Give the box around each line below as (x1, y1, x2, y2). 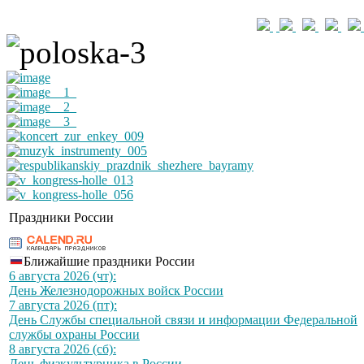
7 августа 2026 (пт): (9, 298, 117, 313)
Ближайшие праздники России (24, 254, 195, 269)
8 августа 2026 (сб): (9, 342, 116, 357)
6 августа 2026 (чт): (9, 269, 116, 284)
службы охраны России (9, 327, 140, 342)
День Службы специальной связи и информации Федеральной (9, 313, 357, 327)
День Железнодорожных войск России (9, 284, 223, 298)
